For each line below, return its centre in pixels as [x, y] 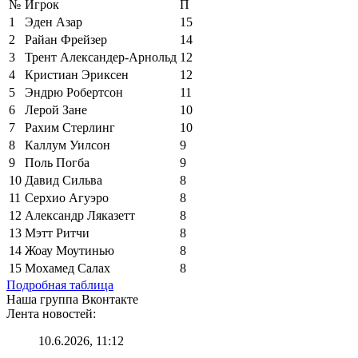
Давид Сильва [64, 180]
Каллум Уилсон [68, 145]
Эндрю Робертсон [74, 92]
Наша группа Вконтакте [72, 299]
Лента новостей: [51, 313]
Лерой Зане [56, 109]
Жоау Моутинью [70, 250]
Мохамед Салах [68, 268]
